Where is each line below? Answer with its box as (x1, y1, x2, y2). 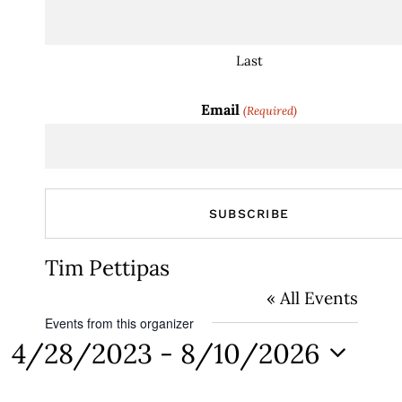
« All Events (266, 286, 358, 309)
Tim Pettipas (44, 253, 170, 282)
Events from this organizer (44, 313, 194, 332)
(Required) (242, 102, 297, 118)
